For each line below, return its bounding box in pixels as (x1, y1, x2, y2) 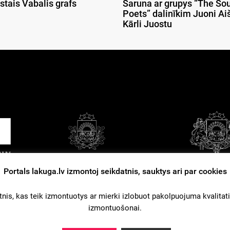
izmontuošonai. (88, 203, 142, 213)
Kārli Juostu (123, 18, 172, 29)
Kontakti (74, 185, 98, 193)
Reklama (115, 185, 139, 193)
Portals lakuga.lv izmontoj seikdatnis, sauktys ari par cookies (3, 166, 227, 176)
